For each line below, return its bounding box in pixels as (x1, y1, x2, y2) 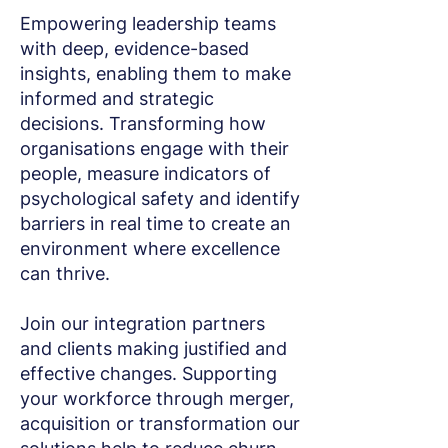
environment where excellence (20, 238, 280, 259)
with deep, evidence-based (20, 38, 249, 59)
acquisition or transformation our (20, 413, 300, 434)
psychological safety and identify (20, 188, 300, 209)
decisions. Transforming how (20, 113, 266, 134)
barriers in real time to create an (20, 213, 291, 234)
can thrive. (20, 263, 110, 284)
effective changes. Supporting (20, 363, 277, 384)
